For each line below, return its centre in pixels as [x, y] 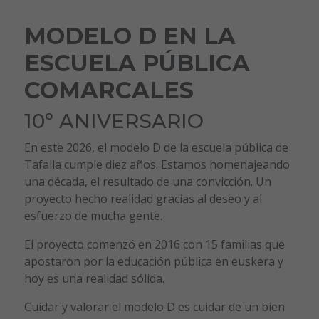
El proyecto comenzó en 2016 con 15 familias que [154, 244]
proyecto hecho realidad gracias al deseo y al [143, 198]
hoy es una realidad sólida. [94, 278]
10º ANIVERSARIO [114, 121]
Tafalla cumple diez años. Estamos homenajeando [157, 164]
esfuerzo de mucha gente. [93, 215]
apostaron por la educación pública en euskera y [153, 261]
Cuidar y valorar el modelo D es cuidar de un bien [154, 307]
